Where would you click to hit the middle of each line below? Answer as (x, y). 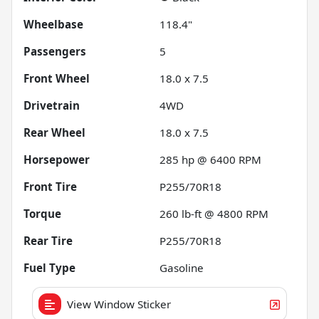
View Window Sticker (119, 304)
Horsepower (57, 159)
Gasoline (182, 267)
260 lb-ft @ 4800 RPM (214, 213)
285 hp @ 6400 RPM (210, 159)
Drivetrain (52, 105)
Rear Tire (48, 240)
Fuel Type (49, 267)
